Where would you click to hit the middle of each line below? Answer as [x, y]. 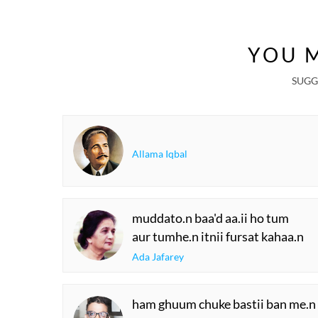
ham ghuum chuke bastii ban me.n [224, 304]
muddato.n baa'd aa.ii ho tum [210, 218]
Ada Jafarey [158, 257]
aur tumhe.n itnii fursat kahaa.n [218, 236]
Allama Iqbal [160, 154]
